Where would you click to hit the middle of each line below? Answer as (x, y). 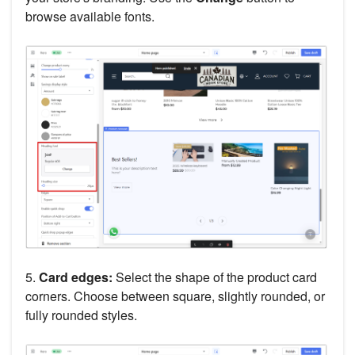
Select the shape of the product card (215, 277)
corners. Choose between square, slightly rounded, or (175, 296)
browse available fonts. (90, 17)
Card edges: (76, 277)
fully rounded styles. (81, 315)
